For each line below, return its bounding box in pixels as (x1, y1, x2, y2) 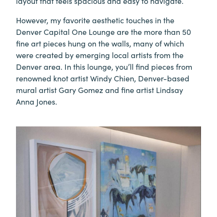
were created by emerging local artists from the (16, 49, 184, 61)
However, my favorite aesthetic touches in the (16, 15, 174, 26)
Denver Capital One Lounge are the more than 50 (16, 26, 191, 37)
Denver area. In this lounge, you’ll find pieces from (16, 61, 192, 72)
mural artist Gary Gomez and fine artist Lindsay (16, 84, 183, 95)
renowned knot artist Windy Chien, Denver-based (16, 73, 189, 84)
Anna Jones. (16, 96, 57, 107)
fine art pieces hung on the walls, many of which (16, 38, 184, 49)
